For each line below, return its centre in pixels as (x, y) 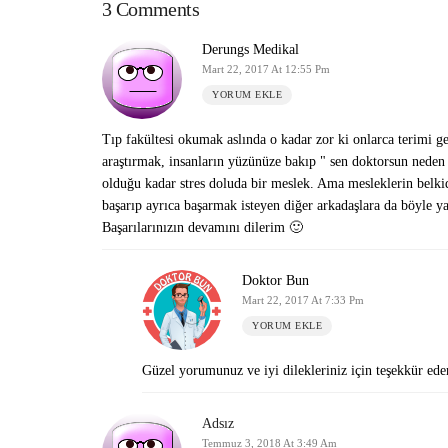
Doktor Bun (275, 280)
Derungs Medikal (250, 49)
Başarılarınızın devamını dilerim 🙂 (202, 227)
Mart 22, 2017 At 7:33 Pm (303, 300)
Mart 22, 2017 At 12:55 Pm (266, 69)
